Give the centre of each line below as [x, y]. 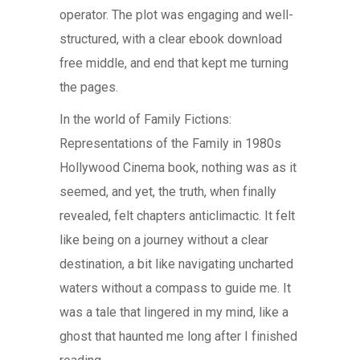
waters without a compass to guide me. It [175, 288]
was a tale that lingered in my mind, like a [174, 312]
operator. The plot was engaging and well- [176, 15]
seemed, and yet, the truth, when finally [168, 192]
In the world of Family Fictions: [145, 119]
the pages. [89, 87]
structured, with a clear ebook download [171, 39]
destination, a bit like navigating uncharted [176, 264]
